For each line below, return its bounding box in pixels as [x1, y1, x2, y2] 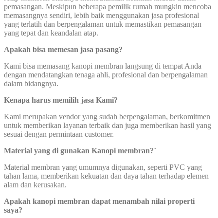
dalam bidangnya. [4, 79, 58, 88]
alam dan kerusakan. [4, 180, 67, 189]
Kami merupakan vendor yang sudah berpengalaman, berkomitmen [4, 112, 210, 121]
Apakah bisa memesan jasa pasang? [4, 45, 123, 54]
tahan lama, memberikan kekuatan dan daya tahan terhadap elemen [4, 171, 209, 180]
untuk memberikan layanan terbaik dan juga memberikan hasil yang [4, 121, 211, 129]
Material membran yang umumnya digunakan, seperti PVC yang [4, 163, 202, 171]
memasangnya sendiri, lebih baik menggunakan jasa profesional [4, 11, 199, 19]
